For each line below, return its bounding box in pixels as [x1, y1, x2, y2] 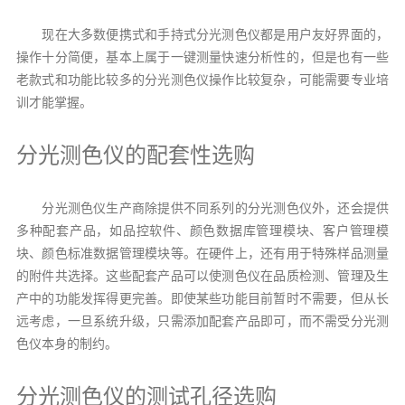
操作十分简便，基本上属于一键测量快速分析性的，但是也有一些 [15, 50, 390, 64]
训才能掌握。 [15, 95, 92, 109]
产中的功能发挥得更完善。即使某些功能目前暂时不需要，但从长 [15, 291, 390, 306]
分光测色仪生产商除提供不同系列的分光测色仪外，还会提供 [15, 201, 390, 215]
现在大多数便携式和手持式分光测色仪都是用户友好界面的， [15, 27, 390, 42]
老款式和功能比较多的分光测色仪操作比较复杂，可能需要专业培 [15, 72, 390, 87]
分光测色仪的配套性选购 [15, 143, 255, 167]
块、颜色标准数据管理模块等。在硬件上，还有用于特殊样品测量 [15, 246, 390, 260]
